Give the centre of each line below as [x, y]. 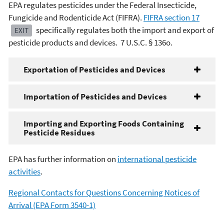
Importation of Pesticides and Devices [95, 97]
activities [24, 172]
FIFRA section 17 [171, 18]
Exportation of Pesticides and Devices [94, 70]
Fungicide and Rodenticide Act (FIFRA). [76, 18]
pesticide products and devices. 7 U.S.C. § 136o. [90, 43]
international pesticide [157, 159]
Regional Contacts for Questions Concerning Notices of [104, 193]
